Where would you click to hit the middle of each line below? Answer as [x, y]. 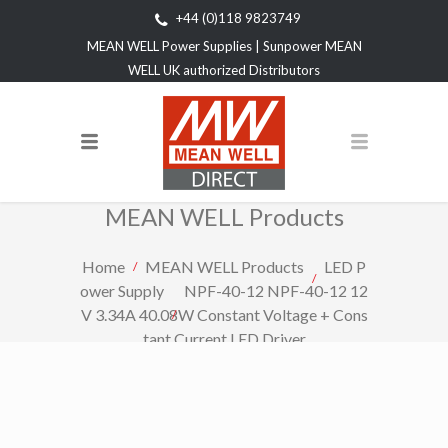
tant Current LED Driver [224, 338]
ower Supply [122, 290]
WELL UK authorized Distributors [224, 69]
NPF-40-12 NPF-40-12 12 [276, 290]
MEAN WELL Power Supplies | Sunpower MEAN [224, 45]
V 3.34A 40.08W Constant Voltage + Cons [224, 314]
